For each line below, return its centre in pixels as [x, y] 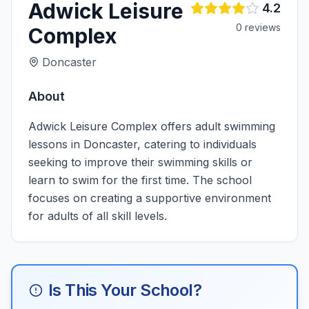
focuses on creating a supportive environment [150, 198]
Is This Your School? [125, 290]
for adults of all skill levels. [98, 216]
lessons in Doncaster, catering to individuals [142, 144]
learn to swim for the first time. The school [140, 180]
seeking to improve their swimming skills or [140, 162]
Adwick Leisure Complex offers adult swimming [152, 126]
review [259, 27]
